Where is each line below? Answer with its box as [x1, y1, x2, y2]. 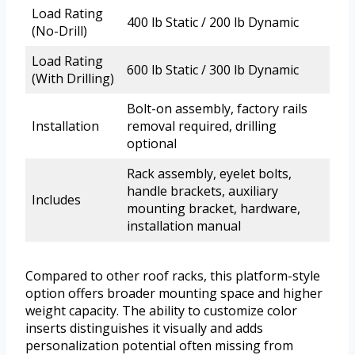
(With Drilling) [32, 69, 114, 87]
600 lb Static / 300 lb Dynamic [127, 60, 299, 78]
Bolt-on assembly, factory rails [127, 99, 307, 117]
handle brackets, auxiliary [127, 181, 278, 200]
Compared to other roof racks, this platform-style [25, 266, 320, 284]
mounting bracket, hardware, [127, 199, 300, 217]
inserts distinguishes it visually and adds [25, 319, 263, 337]
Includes [32, 190, 81, 208]
